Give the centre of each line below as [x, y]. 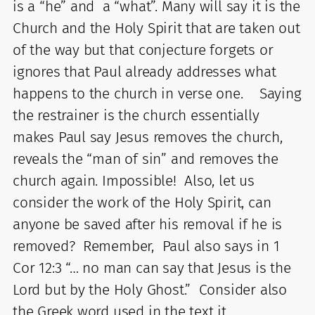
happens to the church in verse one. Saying [157, 93]
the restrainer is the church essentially [136, 115]
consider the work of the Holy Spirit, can [142, 202]
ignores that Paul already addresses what [144, 71]
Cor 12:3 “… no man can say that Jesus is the [152, 268]
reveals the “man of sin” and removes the [146, 159]
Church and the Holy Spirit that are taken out [156, 28]
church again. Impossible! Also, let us [134, 180]
